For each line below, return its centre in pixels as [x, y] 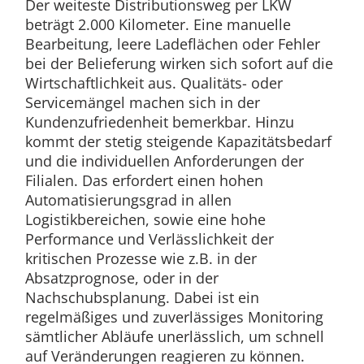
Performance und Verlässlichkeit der [149, 239]
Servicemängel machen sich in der [142, 102]
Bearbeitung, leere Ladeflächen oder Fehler [172, 44]
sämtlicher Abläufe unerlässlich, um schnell [174, 336]
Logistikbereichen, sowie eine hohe [145, 219]
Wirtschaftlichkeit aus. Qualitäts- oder [154, 83]
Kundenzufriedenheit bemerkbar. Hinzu [159, 122]
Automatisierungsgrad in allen [128, 200]
